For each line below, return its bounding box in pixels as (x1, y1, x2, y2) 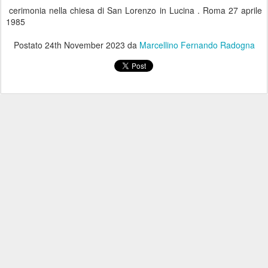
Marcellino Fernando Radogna (139, 39, 255, 51)
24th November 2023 (44, 39, 125, 51)
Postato (13, 39, 45, 51)
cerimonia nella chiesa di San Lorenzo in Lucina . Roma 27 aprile (6, 4, 262, 17)
